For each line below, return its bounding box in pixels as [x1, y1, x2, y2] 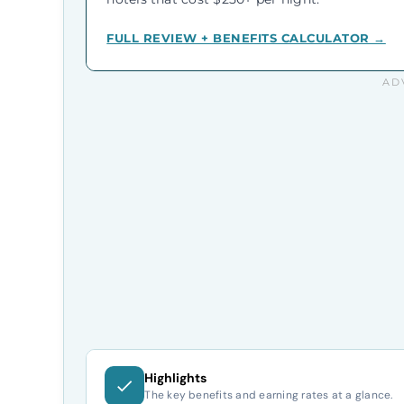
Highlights [144, 369, 207, 386]
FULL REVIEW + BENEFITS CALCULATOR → [106, 31, 386, 46]
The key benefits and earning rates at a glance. [144, 387, 393, 402]
